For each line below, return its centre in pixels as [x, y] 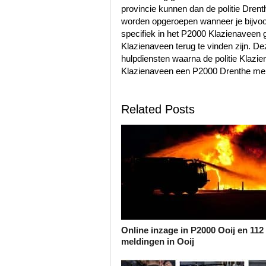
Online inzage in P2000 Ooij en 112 [192, 230]
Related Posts [158, 110]
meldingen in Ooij [157, 242]
